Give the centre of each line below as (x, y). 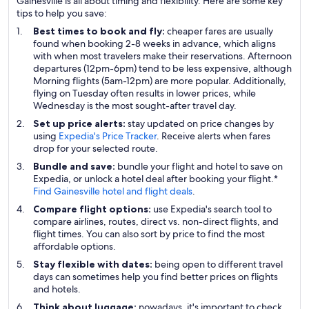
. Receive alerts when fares (213, 136)
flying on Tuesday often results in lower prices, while (144, 93)
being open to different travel (219, 264)
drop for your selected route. (96, 148)
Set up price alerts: (80, 123)
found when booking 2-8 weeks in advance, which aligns (154, 43)
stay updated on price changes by (201, 123)
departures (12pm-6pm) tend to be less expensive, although (162, 68)
